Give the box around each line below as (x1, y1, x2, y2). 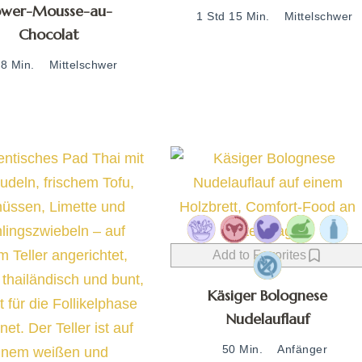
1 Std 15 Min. (196, 9, 270, 23)
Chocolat (19, 24, 79, 44)
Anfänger (277, 343, 328, 356)
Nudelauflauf (225, 309, 310, 328)
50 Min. (221, 343, 263, 356)
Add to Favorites (213, 247, 307, 262)
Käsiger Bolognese (208, 285, 328, 305)
